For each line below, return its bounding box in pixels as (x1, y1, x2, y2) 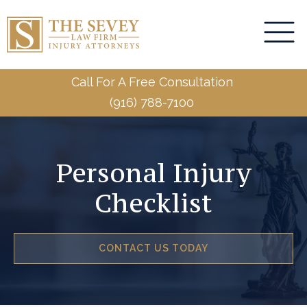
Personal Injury (56, 156, 251, 189)
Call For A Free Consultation (71, 75, 233, 90)
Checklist (95, 186, 212, 219)
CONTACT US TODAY (99, 243, 208, 254)
